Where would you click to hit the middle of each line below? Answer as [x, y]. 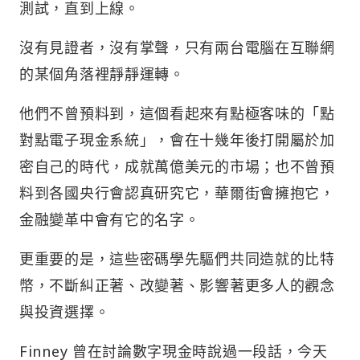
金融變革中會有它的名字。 [110, 219]
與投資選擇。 [65, 311]
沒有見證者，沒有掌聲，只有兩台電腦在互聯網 [177, 47]
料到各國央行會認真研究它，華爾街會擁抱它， [177, 192]
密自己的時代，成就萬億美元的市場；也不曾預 [177, 166]
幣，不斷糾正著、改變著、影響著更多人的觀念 [177, 285]
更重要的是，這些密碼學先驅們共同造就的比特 [177, 258]
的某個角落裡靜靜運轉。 [102, 74]
